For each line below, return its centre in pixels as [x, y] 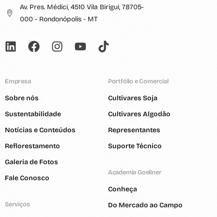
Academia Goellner [135, 173]
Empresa [18, 82]
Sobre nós [22, 98]
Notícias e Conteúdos [40, 130]
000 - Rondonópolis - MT [59, 19]
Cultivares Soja [132, 98]
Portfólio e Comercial [138, 82]
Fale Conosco [27, 178]
